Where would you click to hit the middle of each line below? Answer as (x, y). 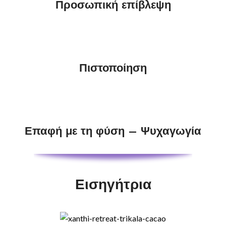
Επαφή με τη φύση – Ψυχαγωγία (113, 131)
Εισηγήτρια (113, 185)
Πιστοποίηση (113, 68)
